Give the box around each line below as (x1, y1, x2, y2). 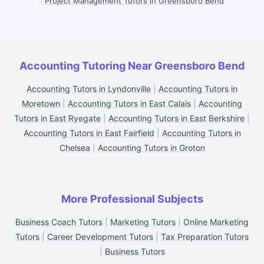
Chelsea (59, 143, 90, 153)
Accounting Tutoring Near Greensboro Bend (19, 60, 245, 72)
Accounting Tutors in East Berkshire (108, 113, 245, 123)
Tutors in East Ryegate (14, 113, 101, 123)
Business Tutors (104, 246, 165, 256)
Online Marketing (183, 217, 249, 227)
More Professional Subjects (61, 193, 203, 205)
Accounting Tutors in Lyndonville (27, 84, 151, 94)
